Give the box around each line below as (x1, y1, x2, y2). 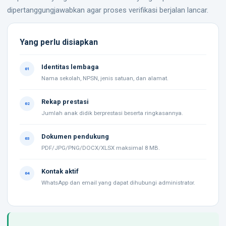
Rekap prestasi (41, 98, 89, 105)
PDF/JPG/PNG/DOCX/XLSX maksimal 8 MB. (41, 144, 160, 151)
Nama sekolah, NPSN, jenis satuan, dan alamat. (41, 75, 168, 82)
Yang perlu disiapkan (20, 37, 98, 47)
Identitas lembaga (41, 63, 99, 71)
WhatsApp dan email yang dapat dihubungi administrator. (41, 179, 195, 186)
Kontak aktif (41, 167, 79, 175)
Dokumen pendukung (41, 133, 109, 140)
